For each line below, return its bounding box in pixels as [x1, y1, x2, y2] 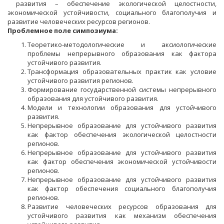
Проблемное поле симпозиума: [7, 26, 118, 35]
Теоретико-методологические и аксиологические [27, 40, 216, 49]
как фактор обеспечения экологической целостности [27, 130, 216, 139]
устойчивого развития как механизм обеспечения [27, 211, 216, 220]
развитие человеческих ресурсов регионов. [7, 17, 151, 26]
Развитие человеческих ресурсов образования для [27, 202, 216, 211]
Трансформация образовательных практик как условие [27, 67, 216, 76]
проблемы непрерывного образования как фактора [27, 49, 216, 58]
